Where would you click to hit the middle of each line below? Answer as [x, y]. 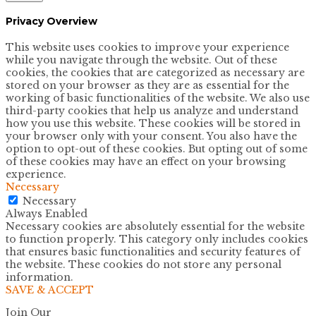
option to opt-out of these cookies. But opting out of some [157, 148]
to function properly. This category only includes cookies [157, 239]
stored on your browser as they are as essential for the [147, 85]
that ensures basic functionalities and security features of [153, 251]
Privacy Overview [51, 22]
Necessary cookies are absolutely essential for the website [155, 226]
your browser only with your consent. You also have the [151, 136]
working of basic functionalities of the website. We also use [158, 98]
